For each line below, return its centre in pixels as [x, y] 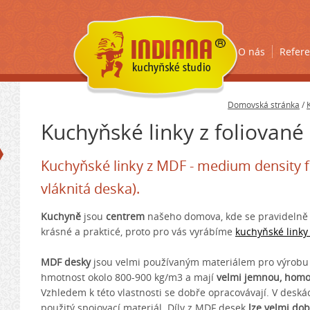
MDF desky [66, 262]
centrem [125, 216]
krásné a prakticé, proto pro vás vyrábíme [138, 231]
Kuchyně [61, 216]
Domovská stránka [264, 105]
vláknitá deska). [90, 189]
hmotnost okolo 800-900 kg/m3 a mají [129, 277]
